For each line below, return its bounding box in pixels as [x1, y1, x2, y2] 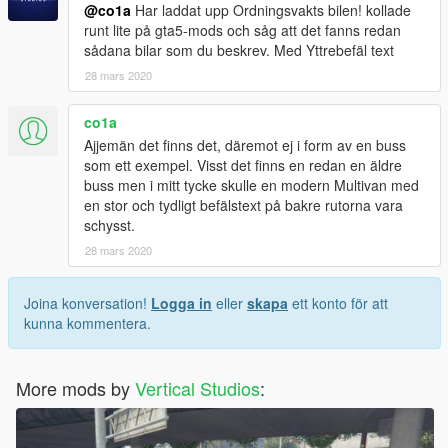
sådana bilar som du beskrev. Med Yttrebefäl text [84, 39, 394, 60]
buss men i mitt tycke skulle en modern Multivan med [84, 174, 419, 195]
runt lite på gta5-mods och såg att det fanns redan [84, 19, 401, 40]
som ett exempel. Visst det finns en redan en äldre [84, 154, 402, 175]
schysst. [84, 214, 135, 235]
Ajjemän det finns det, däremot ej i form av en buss [84, 134, 406, 155]
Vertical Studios [135, 374, 260, 401]
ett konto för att [288, 292, 388, 313]
